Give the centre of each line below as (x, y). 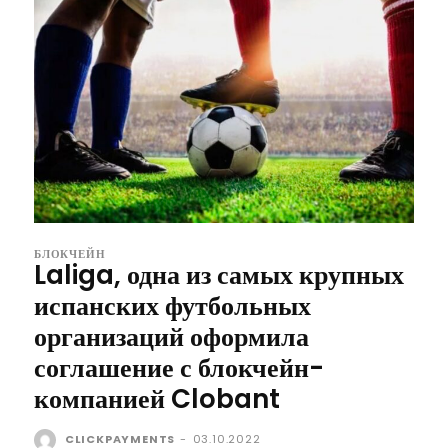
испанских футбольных (172, 305)
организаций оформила (171, 336)
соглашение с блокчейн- (179, 367)
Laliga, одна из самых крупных (219, 274)
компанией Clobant (157, 398)
